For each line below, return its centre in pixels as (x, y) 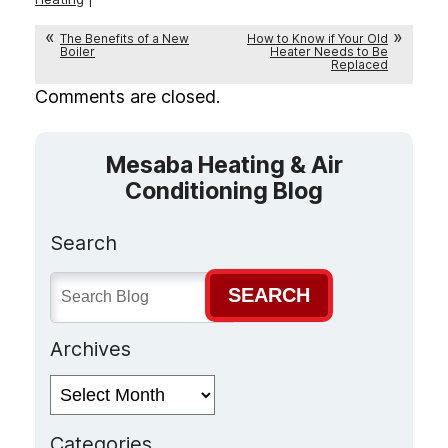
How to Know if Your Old (317, 38)
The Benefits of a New (124, 38)
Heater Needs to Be (329, 51)
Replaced (359, 64)
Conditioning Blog (224, 191)
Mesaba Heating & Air (224, 165)
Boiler (77, 51)
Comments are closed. (127, 96)
